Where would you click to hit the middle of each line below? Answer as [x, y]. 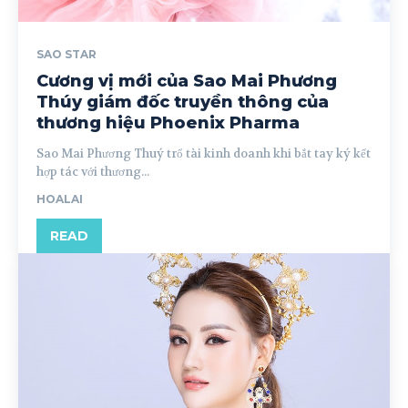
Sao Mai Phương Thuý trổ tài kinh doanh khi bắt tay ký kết [204, 153]
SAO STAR [66, 54]
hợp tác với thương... [93, 172]
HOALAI [60, 199]
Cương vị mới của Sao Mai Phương [187, 81]
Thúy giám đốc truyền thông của [183, 102]
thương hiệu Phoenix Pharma [168, 123]
